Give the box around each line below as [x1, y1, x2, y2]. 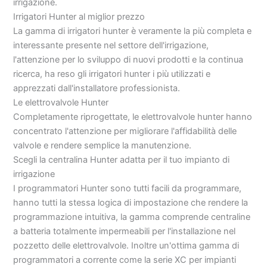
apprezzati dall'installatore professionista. [13, 82, 181, 94]
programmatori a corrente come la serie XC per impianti [13, 254, 237, 265]
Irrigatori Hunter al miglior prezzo [13, 11, 145, 22]
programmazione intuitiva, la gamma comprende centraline [13, 211, 251, 222]
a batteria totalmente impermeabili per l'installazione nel [13, 225, 236, 237]
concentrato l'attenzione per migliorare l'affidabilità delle [13, 125, 237, 136]
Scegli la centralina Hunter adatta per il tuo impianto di [13, 154, 230, 165]
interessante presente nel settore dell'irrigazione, [13, 39, 209, 51]
